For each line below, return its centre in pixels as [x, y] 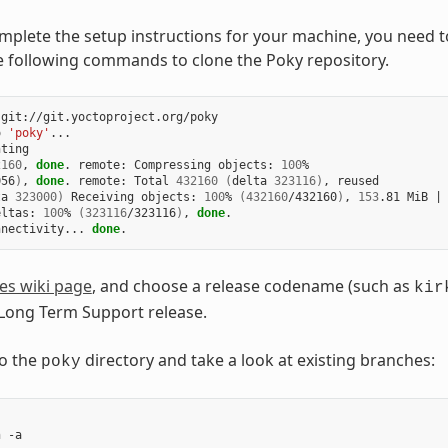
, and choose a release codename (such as [252, 285]
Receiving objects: [133, 196]
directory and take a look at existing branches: [257, 359]
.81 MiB [406, 196]
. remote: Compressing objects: [172, 164]
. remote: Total [119, 180]
